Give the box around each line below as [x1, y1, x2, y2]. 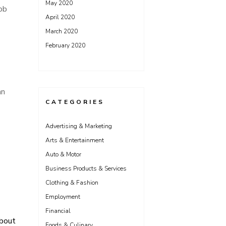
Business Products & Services [45, 164, 127, 173]
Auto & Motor [45, 150, 81, 158]
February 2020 [45, 41, 85, 49]
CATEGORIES [45, 98, 104, 106]
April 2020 [45, 13, 75, 21]
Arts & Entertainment [45, 136, 104, 144]
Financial [45, 207, 71, 215]
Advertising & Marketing [45, 122, 112, 130]
